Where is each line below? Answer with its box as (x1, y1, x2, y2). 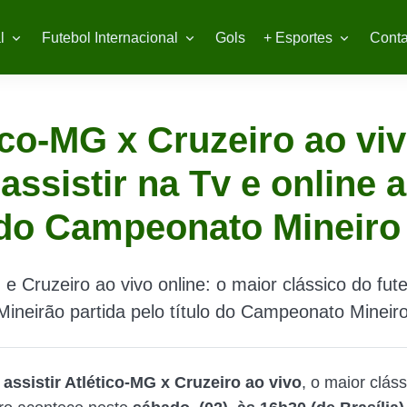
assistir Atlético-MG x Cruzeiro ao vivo (4, 373, 302, 392)
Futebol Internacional (41, 30, 178, 45)
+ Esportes (263, 30, 333, 45)
